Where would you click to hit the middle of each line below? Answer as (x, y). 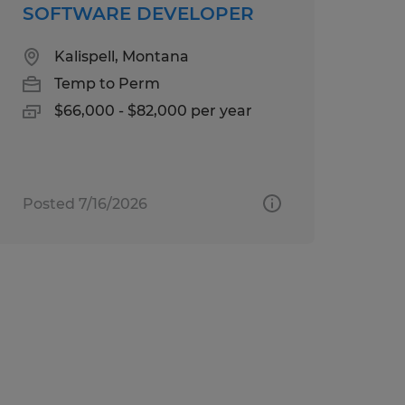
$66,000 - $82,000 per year (153, 110)
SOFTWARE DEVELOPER (138, 13)
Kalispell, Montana (121, 56)
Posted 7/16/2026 (85, 203)
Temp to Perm (107, 83)
